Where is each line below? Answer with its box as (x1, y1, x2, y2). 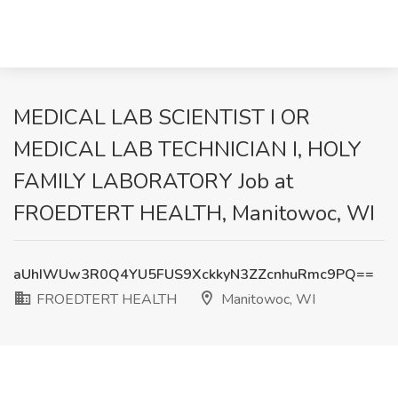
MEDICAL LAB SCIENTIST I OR (13, 103, 310, 131)
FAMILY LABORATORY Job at (13, 167, 293, 195)
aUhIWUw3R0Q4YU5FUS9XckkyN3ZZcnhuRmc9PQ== (13, 265, 374, 284)
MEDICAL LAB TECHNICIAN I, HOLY (13, 135, 362, 163)
